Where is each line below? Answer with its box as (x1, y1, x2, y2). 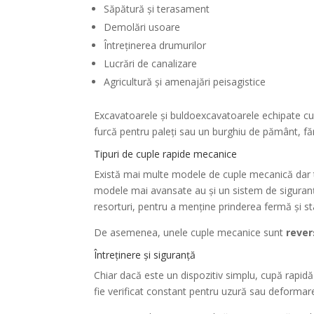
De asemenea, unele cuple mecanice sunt (94, 226, 287, 240)
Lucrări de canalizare (104, 57, 198, 71)
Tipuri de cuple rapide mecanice (94, 147, 238, 161)
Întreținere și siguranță (94, 248, 196, 262)
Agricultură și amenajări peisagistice (104, 75, 266, 89)
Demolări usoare (104, 20, 181, 34)
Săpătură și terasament (104, 2, 210, 16)
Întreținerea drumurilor (104, 39, 207, 53)
